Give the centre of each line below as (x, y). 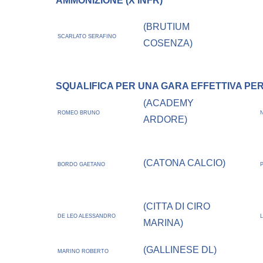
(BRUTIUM (167, 27)
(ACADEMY (169, 103)
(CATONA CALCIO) (185, 163)
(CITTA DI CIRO (177, 207)
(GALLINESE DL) (180, 250)
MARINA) (163, 223)
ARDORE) (166, 120)
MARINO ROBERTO (83, 252)
